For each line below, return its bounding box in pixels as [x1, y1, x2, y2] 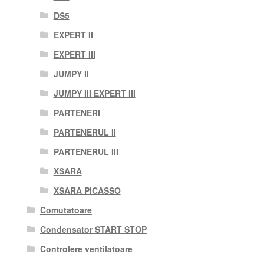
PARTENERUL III [53, 146, 118, 158]
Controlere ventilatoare [39, 243, 133, 255]
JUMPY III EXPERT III [53, 87, 136, 100]
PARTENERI [53, 107, 100, 119]
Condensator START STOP [39, 223, 147, 236]
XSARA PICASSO [53, 184, 121, 197]
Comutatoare [39, 204, 92, 216]
